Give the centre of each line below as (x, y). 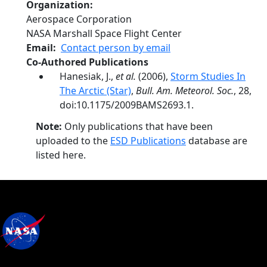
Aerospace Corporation (79, 19)
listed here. (61, 155)
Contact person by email (116, 48)
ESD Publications (148, 141)
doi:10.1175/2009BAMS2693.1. (127, 105)
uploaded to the (73, 141)
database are (217, 141)
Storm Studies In (208, 76)
